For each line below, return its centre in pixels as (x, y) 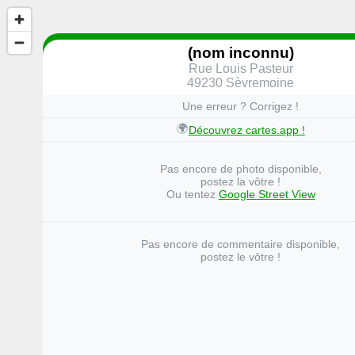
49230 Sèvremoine (241, 82)
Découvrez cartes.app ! (246, 130)
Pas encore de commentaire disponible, (241, 244)
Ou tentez (192, 195)
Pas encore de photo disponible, (240, 169)
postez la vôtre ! (241, 182)
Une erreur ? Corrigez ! (241, 107)
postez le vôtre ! (241, 257)
